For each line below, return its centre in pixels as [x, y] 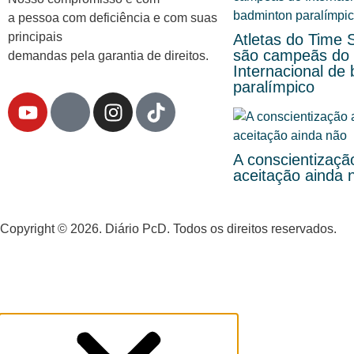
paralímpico [274, 87]
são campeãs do [291, 56]
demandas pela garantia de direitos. [108, 55]
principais [35, 36]
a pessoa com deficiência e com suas [113, 17]
